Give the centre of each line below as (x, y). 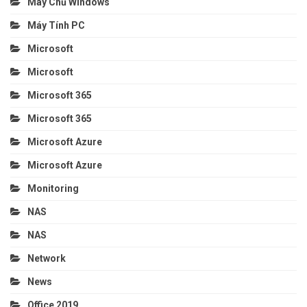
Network (47, 259)
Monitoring (53, 189)
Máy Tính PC (56, 26)
